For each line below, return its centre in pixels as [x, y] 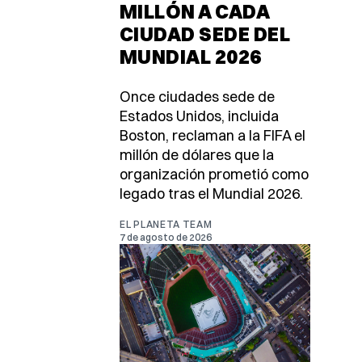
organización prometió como [214, 175]
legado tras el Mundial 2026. [211, 194]
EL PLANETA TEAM [166, 225]
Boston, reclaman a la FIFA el [213, 136]
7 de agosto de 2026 [166, 238]
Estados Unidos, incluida [199, 116]
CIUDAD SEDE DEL [205, 34]
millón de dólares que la [197, 155]
